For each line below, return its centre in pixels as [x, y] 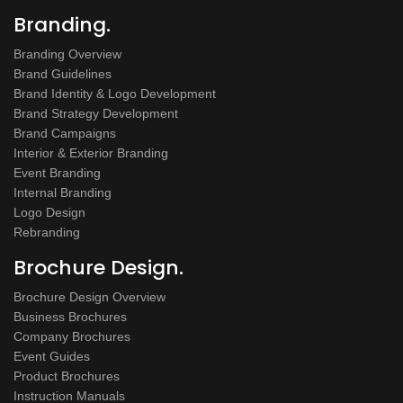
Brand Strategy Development [96, 113]
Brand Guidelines [63, 73]
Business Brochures [70, 316]
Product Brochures [67, 376]
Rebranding [47, 232]
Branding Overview [67, 54]
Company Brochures [72, 336]
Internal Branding [63, 192]
